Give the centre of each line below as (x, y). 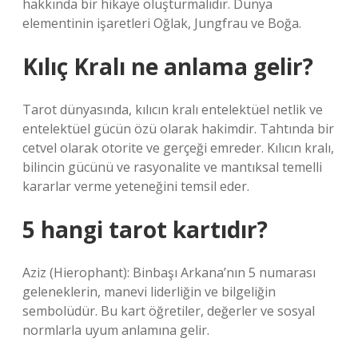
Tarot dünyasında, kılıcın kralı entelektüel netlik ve (173, 109)
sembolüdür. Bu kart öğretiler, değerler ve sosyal (169, 311)
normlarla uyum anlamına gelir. (116, 330)
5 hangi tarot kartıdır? (145, 229)
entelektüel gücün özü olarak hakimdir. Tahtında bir (178, 129)
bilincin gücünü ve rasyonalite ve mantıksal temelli (172, 167)
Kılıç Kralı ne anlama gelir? (168, 66)
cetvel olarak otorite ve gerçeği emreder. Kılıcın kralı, (178, 148)
